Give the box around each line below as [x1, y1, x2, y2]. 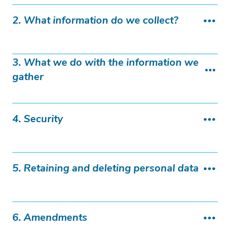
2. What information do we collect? [12, 16, 178, 26]
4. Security [12, 114, 63, 125]
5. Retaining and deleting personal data [12, 164, 199, 174]
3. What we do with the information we [12, 58, 199, 68]
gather [12, 72, 44, 83]
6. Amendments [12, 213, 87, 223]
